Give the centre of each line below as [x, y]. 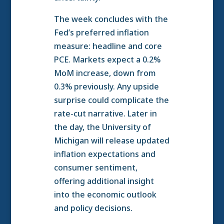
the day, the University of [102, 127]
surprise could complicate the [111, 100]
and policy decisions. [93, 208]
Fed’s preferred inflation [101, 33]
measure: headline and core [108, 46]
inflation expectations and [104, 154]
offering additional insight [104, 181]
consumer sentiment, [95, 168]
